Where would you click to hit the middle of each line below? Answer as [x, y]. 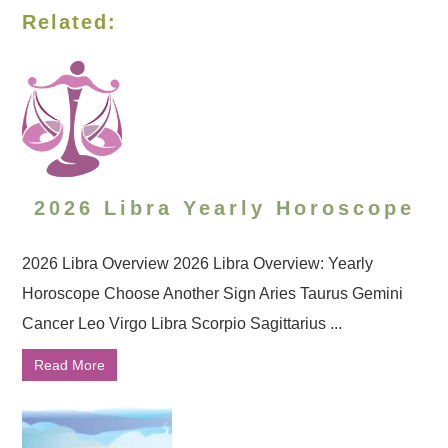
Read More [70, 365]
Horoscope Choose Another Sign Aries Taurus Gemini [213, 293]
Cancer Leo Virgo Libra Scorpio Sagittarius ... [182, 323]
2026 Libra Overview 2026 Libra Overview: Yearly [198, 263]
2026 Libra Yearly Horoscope [224, 208]
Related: [70, 22]
